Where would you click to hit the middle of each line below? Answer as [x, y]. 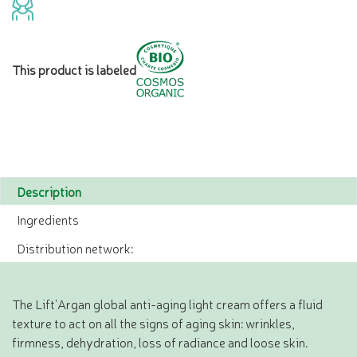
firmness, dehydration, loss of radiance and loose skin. [160, 342]
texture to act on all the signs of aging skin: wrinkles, [153, 323]
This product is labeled [74, 69]
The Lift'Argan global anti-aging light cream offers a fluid [167, 304]
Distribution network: [75, 248]
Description [49, 192]
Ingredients [48, 220]
